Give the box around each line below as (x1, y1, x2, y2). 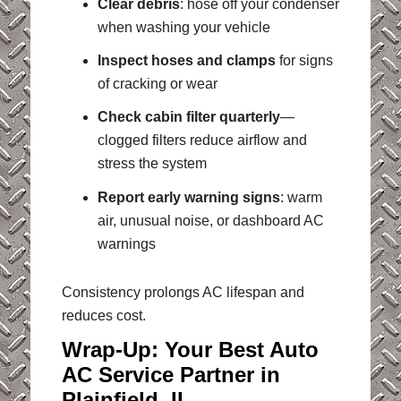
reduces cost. (61, 307, 146, 323)
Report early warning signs (97, 189, 280, 205)
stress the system (97, 156, 207, 172)
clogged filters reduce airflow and (97, 132, 307, 149)
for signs (275, 53, 333, 69)
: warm (279, 189, 322, 205)
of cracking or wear (97, 76, 218, 92)
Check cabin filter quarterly (97, 109, 280, 125)
